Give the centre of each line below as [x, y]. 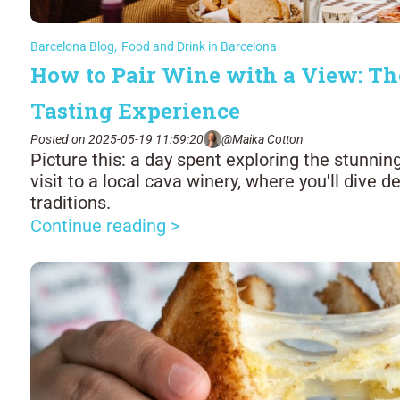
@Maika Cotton [262, 139]
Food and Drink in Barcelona [199, 46]
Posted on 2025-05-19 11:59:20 [117, 139]
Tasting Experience [138, 111]
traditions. [71, 203]
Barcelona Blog [72, 46]
